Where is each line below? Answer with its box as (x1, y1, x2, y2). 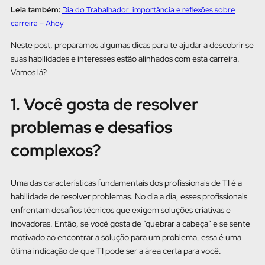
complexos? (11, 139, 101, 162)
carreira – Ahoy (11, 18, 64, 29)
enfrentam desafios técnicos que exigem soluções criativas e (11, 204, 231, 215)
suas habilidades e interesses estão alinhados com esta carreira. (11, 53, 240, 64)
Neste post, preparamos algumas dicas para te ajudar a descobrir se (11, 40, 254, 51)
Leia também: (11, 5, 62, 15)
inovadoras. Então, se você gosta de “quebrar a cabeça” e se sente (11, 218, 250, 229)
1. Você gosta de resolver (11, 93, 198, 116)
